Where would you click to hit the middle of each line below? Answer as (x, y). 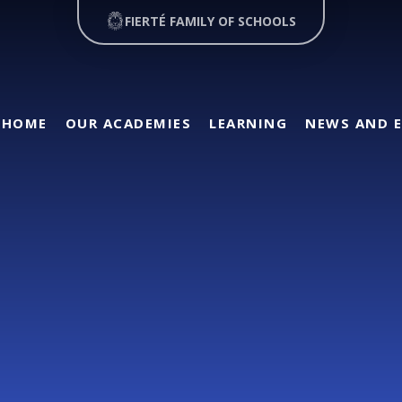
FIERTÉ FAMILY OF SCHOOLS (210, 21)
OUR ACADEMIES (128, 123)
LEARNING (248, 123)
